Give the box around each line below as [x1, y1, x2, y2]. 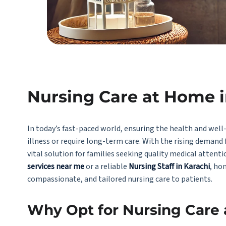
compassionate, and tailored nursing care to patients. [27, 174, 212, 185]
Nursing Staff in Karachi [128, 161, 210, 172]
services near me [27, 161, 84, 172]
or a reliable [84, 161, 129, 172]
